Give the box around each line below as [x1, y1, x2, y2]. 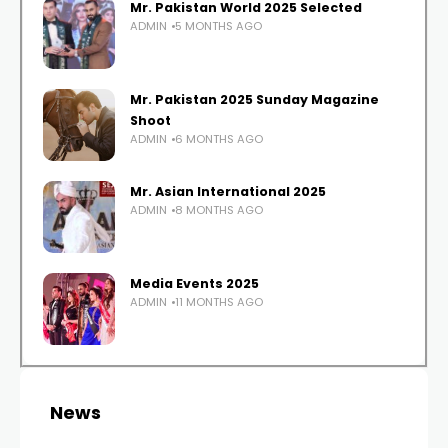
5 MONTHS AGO [175, 18, 262, 35]
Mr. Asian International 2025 [130, 183, 326, 201]
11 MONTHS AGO [175, 294, 263, 311]
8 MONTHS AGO [175, 202, 263, 219]
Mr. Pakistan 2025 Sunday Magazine [130, 91, 379, 109]
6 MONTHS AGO [175, 131, 263, 148]
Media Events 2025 [130, 275, 259, 293]
